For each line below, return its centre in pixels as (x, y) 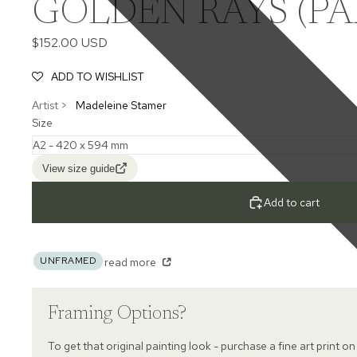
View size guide (78, 168)
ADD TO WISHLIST (98, 77)
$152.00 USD (70, 43)
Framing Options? (117, 314)
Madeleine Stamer (121, 106)
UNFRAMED (68, 260)
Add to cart (292, 203)
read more (131, 263)
